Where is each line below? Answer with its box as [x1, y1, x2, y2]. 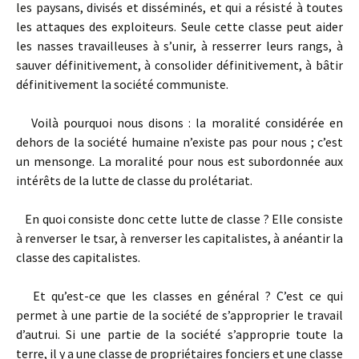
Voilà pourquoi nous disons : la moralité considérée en [16, 115, 343, 131]
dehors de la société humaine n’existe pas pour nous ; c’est [16, 134, 343, 150]
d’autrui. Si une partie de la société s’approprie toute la [16, 326, 343, 342]
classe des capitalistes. [16, 249, 140, 265]
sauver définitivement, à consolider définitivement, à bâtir [16, 57, 343, 73]
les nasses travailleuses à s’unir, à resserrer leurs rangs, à [16, 38, 343, 54]
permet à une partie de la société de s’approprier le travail [16, 307, 343, 323]
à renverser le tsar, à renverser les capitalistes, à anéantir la [16, 230, 343, 246]
